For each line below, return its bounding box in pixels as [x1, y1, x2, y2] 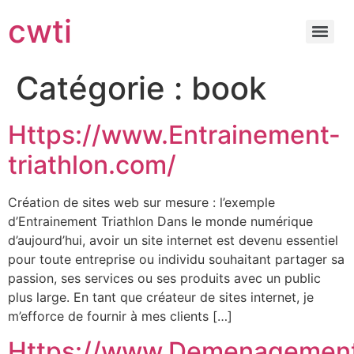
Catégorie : [16, 69, 191, 107]
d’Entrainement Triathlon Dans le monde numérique [8, 213, 313, 229]
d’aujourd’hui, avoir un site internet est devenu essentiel [8, 232, 338, 248]
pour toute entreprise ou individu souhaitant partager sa [8, 251, 345, 267]
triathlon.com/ [8, 149, 176, 180]
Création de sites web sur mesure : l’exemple [8, 194, 275, 210]
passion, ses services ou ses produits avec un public [8, 270, 321, 286]
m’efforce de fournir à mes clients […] [8, 308, 232, 324]
